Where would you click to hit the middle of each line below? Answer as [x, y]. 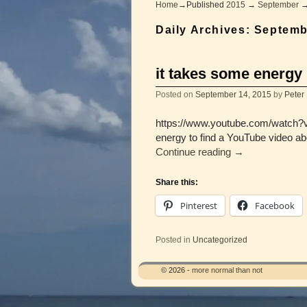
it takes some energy [229, 73]
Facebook [275, 205]
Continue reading [195, 152]
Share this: [177, 182]
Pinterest [199, 205]
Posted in [173, 240]
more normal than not [227, 270]
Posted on [175, 94]
